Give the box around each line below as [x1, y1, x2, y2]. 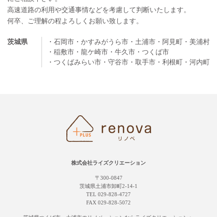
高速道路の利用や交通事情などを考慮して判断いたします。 [7, 6, 190, 14]
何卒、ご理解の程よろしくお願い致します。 [7, 17, 143, 25]
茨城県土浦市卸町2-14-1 [79, 183, 138, 189]
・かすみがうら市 [74, 38, 128, 46]
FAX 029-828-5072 [86, 200, 131, 206]
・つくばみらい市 [47, 59, 101, 66]
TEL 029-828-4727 [86, 191, 131, 198]
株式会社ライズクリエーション [71, 160, 146, 166]
